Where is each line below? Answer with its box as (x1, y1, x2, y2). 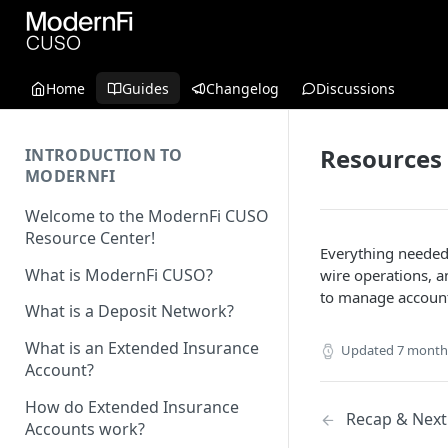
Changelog (206, 78, 279, 98)
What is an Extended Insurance (25, 337, 259, 360)
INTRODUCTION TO (25, 144, 183, 166)
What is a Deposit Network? (25, 300, 234, 323)
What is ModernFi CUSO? (25, 263, 213, 286)
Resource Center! (25, 226, 155, 249)
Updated (341, 341, 394, 359)
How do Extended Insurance (25, 395, 239, 418)
